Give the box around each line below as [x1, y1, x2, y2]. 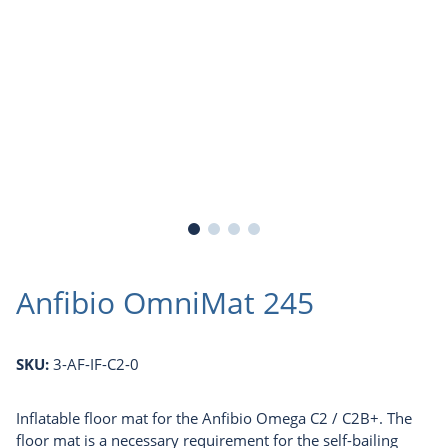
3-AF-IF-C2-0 [53, 354, 139, 375]
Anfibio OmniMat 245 [16, 282, 314, 324]
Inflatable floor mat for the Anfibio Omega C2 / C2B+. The [16, 408, 412, 429]
